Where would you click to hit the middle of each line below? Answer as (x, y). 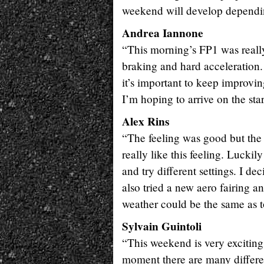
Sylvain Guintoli (162, 226)
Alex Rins (146, 121)
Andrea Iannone (163, 33)
